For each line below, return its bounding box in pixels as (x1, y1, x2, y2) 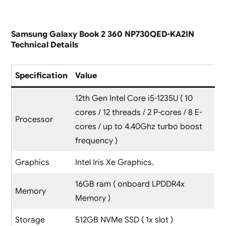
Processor (15, 114, 53, 125)
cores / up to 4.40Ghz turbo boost (75, 121, 202, 132)
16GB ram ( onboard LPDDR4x (75, 179, 185, 189)
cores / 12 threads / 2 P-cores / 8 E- (75, 107, 202, 118)
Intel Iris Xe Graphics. (75, 157, 154, 167)
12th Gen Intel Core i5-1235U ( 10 (75, 93, 193, 103)
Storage (15, 214, 45, 225)
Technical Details (11, 39, 78, 50)
